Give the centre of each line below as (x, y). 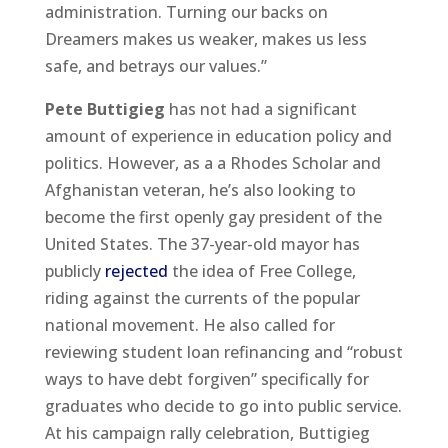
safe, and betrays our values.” (155, 65)
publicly (74, 270)
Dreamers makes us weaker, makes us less (205, 38)
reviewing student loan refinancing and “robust (223, 351)
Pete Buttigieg (106, 108)
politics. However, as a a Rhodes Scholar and (212, 162)
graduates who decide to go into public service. (223, 405)
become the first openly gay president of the (213, 216)
